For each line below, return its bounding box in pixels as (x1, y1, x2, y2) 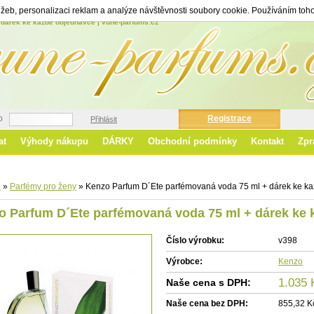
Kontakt (251, 136, 284, 146)
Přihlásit (90, 115, 117, 123)
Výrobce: (166, 257, 203, 266)
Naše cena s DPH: (166, 277, 251, 288)
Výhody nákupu (20, 136, 88, 146)
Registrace (207, 114, 252, 123)
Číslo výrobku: (166, 235, 224, 245)
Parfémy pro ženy (10, 182, 76, 191)
